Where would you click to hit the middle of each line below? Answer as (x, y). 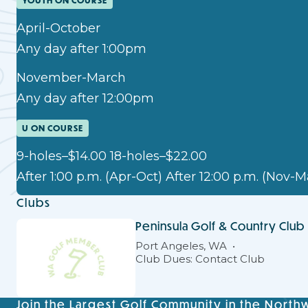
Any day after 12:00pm (85, 98)
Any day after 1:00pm (81, 48)
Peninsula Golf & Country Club (220, 225)
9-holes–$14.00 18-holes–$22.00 (112, 156)
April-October (58, 28)
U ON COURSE (53, 128)
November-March (71, 77)
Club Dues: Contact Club (200, 258)
